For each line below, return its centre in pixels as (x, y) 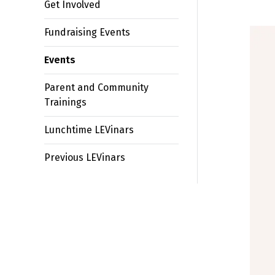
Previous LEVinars (85, 157)
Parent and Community (96, 87)
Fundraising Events (87, 32)
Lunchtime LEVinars (89, 130)
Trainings (65, 102)
